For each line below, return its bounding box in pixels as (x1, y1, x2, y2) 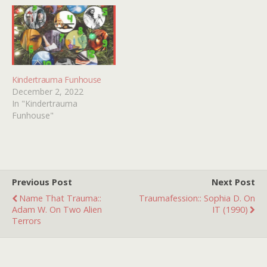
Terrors (12, 215, 41, 226)
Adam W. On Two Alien (12, 203, 102, 215)
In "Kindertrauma (12, 97, 77, 109)
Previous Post (12, 176, 72, 188)
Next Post (212, 176, 255, 188)
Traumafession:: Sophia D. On (139, 192, 255, 204)
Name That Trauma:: (19, 192, 101, 204)
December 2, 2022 (12, 85, 83, 97)
